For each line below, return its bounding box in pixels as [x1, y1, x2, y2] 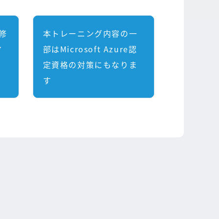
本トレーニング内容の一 [43, 27, 138, 39]
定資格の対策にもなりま [43, 59, 138, 70]
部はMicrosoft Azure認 [43, 43, 137, 55]
